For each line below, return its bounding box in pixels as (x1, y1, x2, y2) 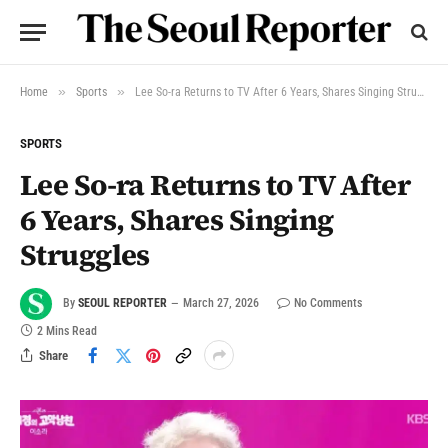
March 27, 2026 (183, 296, 259, 311)
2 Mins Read (37, 324, 97, 338)
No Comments (294, 296, 362, 311)
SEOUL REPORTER (78, 296, 167, 311)
